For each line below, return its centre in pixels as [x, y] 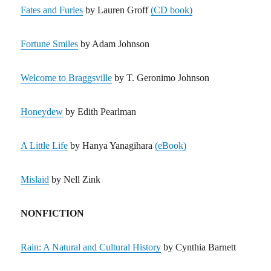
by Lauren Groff [117, 10]
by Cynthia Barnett [199, 247]
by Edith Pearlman [100, 112]
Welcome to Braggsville [67, 78]
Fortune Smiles [50, 44]
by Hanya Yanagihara [112, 146]
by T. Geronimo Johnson [161, 78]
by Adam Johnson [114, 44]
